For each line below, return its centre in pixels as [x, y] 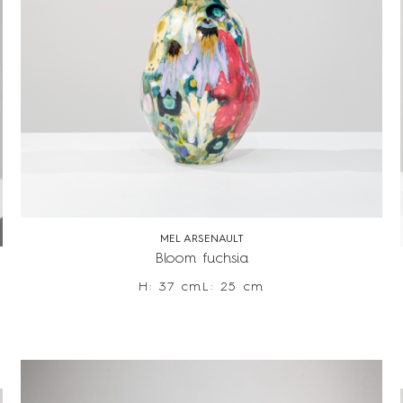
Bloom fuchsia [201, 260]
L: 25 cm [233, 287]
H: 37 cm [170, 287]
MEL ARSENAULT [201, 240]
